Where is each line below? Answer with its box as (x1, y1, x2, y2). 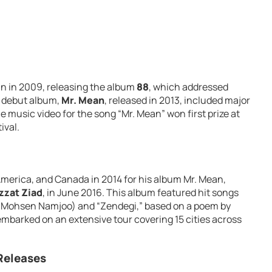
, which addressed (149, 80, 228, 94)
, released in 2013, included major (104, 93, 250, 107)
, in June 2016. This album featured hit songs (42, 185, 239, 199)
